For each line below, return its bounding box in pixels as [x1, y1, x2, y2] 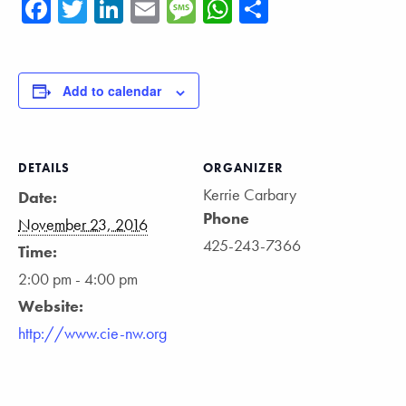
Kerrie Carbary [203, 184, 296, 206]
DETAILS [18, 159, 70, 177]
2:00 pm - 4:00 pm [18, 268, 138, 290]
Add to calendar [63, 82, 161, 101]
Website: [18, 295, 83, 317]
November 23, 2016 [18, 214, 148, 236]
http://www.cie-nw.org [18, 323, 167, 344]
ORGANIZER [203, 159, 284, 177]
